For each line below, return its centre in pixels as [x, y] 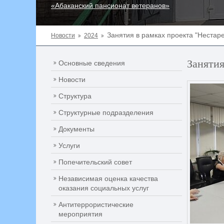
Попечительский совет [95, 162]
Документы [76, 129]
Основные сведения [92, 63]
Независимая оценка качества [108, 178]
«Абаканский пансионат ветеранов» [110, 5]
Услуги [69, 145]
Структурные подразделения [106, 112]
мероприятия [80, 214]
